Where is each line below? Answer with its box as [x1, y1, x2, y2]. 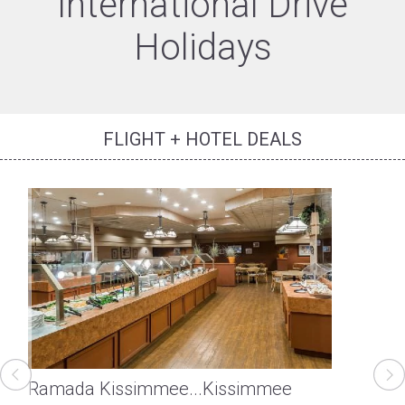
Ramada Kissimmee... [28, 378, 202, 400]
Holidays [133, 26, 272, 70]
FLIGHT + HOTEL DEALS [103, 128, 302, 151]
